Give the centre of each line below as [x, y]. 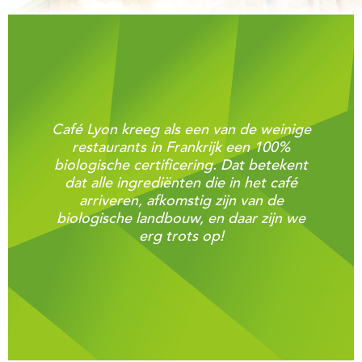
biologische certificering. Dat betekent [181, 166]
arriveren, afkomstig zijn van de [181, 202]
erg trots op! [181, 237]
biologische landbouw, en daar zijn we [181, 219]
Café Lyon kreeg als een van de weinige [181, 130]
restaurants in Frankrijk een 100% [181, 148]
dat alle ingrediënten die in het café [181, 184]
